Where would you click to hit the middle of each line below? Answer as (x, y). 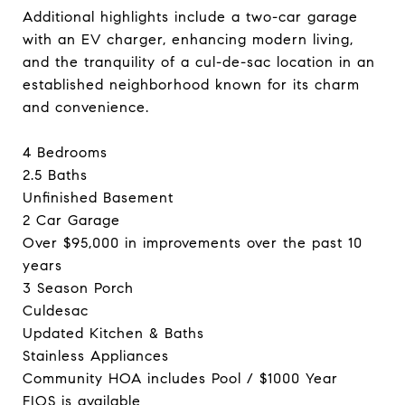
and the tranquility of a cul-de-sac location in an (199, 62)
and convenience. (86, 107)
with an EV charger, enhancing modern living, (188, 39)
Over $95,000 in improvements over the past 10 (193, 243)
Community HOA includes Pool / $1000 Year (180, 378)
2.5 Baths (55, 175)
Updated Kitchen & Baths (113, 333)
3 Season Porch (78, 288)
